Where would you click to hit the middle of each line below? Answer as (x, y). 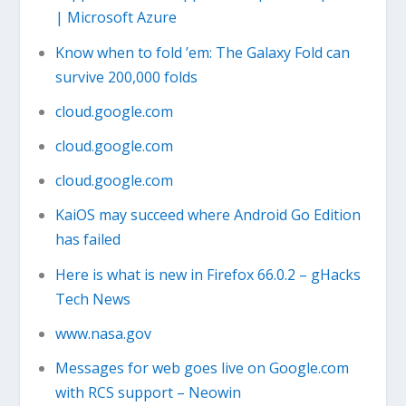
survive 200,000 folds (126, 77)
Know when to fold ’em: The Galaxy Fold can (202, 52)
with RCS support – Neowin (148, 392)
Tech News (92, 299)
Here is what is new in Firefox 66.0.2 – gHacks (208, 274)
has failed (87, 240)
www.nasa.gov (103, 333)
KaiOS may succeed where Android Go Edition (208, 215)
